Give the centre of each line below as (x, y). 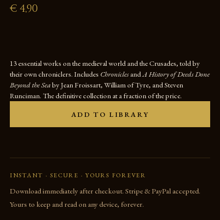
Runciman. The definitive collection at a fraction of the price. (96, 96)
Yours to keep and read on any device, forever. (77, 204)
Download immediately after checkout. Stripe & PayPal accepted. (105, 191)
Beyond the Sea (30, 85)
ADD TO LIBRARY (110, 114)
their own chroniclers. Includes (55, 74)
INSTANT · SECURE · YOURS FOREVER (78, 175)
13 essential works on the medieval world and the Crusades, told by (105, 63)
